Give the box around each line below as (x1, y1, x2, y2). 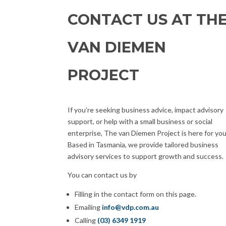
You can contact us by (68, 170, 137, 179)
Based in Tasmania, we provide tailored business (68, 140, 219, 149)
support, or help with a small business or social (68, 117, 213, 126)
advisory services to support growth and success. (68, 151, 224, 160)
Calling (75, 215, 98, 224)
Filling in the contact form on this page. (75, 189, 197, 198)
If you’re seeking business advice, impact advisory (68, 105, 224, 114)
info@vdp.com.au (102, 202, 159, 211)
